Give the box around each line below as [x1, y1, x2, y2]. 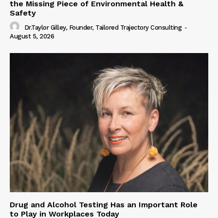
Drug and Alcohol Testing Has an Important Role [10, 200, 198, 209]
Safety [10, 8, 36, 18]
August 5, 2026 [10, 33, 54, 40]
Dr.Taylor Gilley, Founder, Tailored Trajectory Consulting [24, 23, 182, 31]
